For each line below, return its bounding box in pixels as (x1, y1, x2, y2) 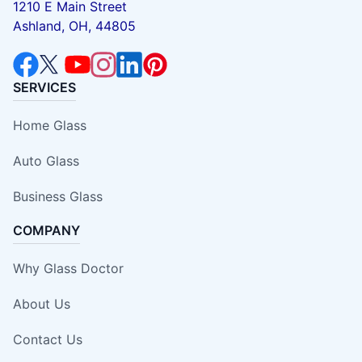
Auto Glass (13, 152, 79, 169)
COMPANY (13, 221, 80, 238)
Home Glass (13, 116, 86, 133)
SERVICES (13, 78, 76, 95)
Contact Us (13, 330, 82, 347)
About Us (13, 295, 70, 312)
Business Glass (13, 187, 103, 204)
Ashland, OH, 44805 (13, 17, 136, 34)
